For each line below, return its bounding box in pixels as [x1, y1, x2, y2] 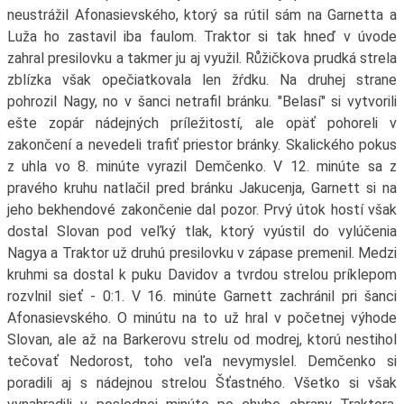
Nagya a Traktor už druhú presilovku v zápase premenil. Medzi [6, 244, 398, 262]
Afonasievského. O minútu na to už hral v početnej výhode [6, 309, 398, 327]
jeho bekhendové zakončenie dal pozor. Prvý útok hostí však [6, 201, 398, 219]
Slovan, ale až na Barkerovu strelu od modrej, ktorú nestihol [6, 331, 398, 349]
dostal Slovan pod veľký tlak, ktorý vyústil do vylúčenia [6, 223, 398, 241]
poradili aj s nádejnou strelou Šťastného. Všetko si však [6, 374, 398, 392]
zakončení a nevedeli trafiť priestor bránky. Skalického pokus [6, 136, 398, 154]
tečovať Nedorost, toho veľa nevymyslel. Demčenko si [6, 353, 398, 371]
